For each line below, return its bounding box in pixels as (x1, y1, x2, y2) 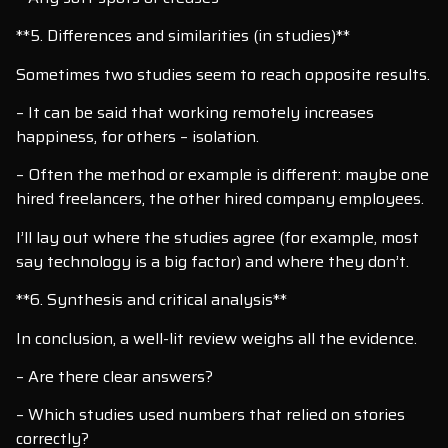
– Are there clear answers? (16, 363, 213, 389)
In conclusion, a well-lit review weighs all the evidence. (16, 325, 417, 351)
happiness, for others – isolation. (16, 124, 259, 149)
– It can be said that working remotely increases (16, 100, 374, 125)
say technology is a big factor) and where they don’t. (16, 248, 409, 274)
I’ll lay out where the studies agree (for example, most (16, 224, 419, 250)
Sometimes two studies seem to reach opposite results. (16, 61, 430, 87)
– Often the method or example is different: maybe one (16, 162, 429, 188)
